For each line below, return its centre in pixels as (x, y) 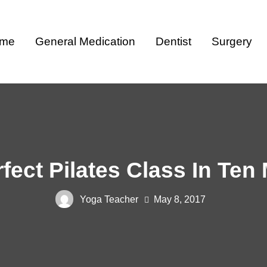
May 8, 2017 (180, 199)
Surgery (232, 42)
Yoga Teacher (109, 199)
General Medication (85, 42)
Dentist (173, 42)
